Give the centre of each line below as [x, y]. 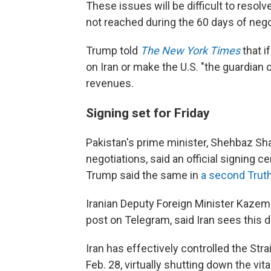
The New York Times [190, 51]
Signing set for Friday [148, 113]
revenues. [110, 83]
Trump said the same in [143, 175]
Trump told [113, 51]
